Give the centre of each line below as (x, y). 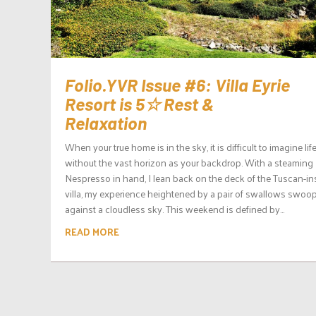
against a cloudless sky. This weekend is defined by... (175, 209)
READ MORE (92, 231)
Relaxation (106, 122)
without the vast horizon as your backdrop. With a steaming (189, 162)
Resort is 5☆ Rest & (139, 103)
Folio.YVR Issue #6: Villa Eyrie (177, 84)
